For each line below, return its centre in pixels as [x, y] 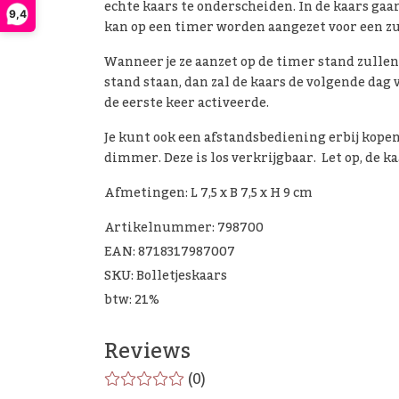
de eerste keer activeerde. [187, 104]
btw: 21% [132, 301]
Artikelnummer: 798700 [184, 228]
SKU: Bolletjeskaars [166, 277]
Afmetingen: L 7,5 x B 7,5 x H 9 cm [208, 194]
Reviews [147, 352]
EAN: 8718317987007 [170, 252]
